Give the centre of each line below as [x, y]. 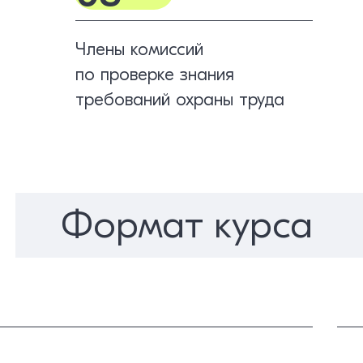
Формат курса [187, 225]
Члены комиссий [140, 49]
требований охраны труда [180, 99]
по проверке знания [155, 74]
